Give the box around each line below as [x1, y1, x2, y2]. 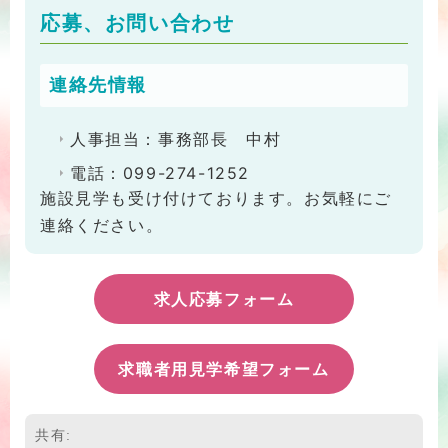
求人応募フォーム [153, 289, 295, 310]
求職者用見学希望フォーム [118, 359, 330, 380]
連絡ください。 [40, 215, 164, 236]
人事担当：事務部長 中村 [70, 129, 282, 150]
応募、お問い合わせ [40, 12, 235, 35]
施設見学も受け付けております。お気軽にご [40, 188, 393, 209]
